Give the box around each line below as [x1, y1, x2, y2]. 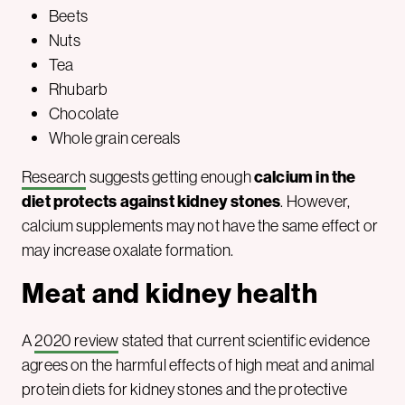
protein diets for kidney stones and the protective [22, 379, 347, 400]
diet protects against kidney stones [22, 191, 281, 212]
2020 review [34, 330, 119, 352]
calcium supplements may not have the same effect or [22, 215, 379, 237]
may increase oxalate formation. [22, 240, 237, 261]
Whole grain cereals [49, 127, 181, 149]
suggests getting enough [86, 166, 254, 188]
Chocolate [49, 103, 119, 125]
